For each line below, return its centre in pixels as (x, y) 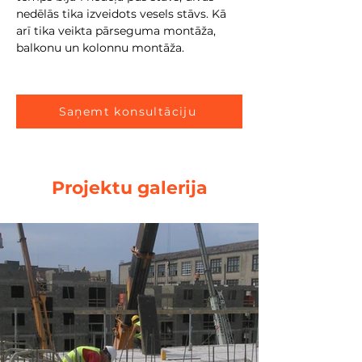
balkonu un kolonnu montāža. (100, 48)
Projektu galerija (129, 188)
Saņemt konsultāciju (128, 112)
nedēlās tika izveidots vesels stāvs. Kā (123, 14)
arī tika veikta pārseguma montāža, (118, 31)
